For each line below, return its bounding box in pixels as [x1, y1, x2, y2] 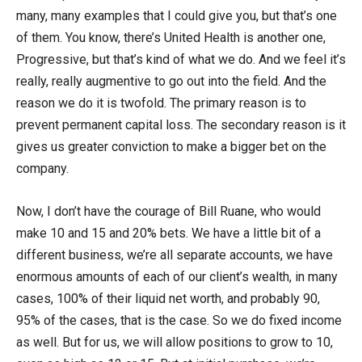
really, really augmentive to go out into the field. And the [16, 73, 326, 89]
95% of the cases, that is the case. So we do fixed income [16, 312, 342, 328]
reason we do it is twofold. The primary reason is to [16, 95, 306, 111]
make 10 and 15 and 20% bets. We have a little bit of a [16, 225, 321, 241]
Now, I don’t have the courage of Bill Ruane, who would [16, 203, 321, 219]
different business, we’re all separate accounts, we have [16, 246, 333, 263]
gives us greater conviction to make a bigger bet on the [16, 138, 326, 154]
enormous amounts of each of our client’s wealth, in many [16, 268, 338, 284]
